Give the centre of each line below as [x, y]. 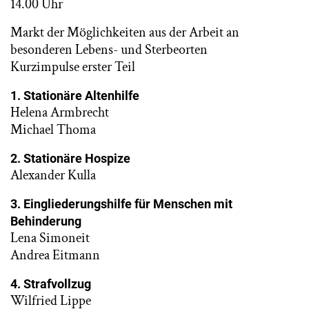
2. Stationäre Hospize [70, 158]
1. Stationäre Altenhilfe [75, 96]
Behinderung [46, 221]
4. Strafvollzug [51, 284]
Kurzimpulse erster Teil [73, 67]
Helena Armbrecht [60, 112]
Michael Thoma [53, 130]
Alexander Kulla [53, 175]
